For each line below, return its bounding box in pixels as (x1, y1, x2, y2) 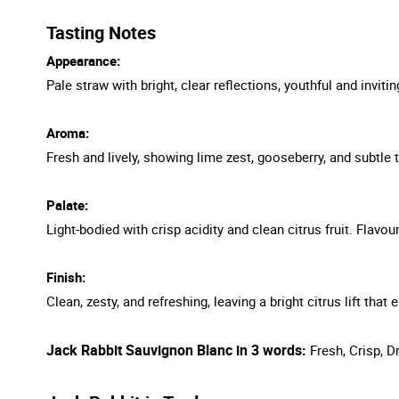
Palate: (46, 195, 88, 214)
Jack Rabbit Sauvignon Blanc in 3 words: (46, 339, 306, 360)
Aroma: (46, 123, 89, 142)
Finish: (46, 267, 85, 286)
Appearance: (46, 51, 120, 69)
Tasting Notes (46, 20, 156, 45)
